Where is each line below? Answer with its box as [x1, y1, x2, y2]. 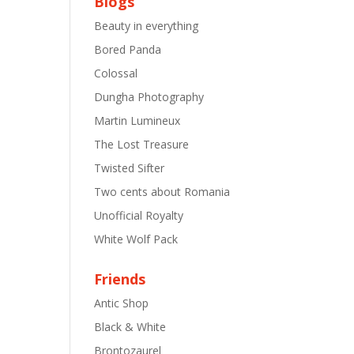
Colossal [94, 66, 138, 81]
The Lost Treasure [94, 137, 190, 152]
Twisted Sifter [94, 160, 165, 175]
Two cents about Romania [94, 184, 231, 199]
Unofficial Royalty [94, 208, 184, 223]
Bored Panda [94, 42, 162, 57]
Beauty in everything [94, 18, 199, 33]
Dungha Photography [94, 89, 205, 104]
